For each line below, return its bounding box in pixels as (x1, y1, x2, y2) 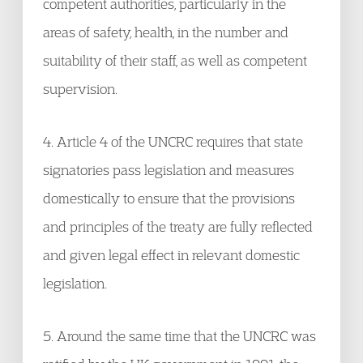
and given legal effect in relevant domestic (43, 246, 300, 263)
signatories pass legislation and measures (43, 161, 294, 178)
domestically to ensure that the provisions (43, 190, 295, 207)
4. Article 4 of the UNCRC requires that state (43, 133, 303, 150)
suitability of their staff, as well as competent (43, 52, 307, 69)
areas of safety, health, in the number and (43, 23, 288, 41)
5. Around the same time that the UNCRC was (43, 327, 316, 344)
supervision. (43, 80, 117, 97)
